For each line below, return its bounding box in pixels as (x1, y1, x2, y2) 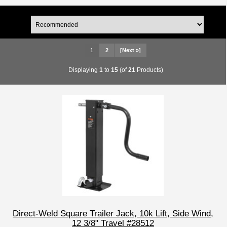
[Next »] (120, 47, 141, 54)
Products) (135, 66, 163, 73)
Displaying (68, 66, 99, 73)
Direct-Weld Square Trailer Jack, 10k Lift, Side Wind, (13, 208, 214, 219)
